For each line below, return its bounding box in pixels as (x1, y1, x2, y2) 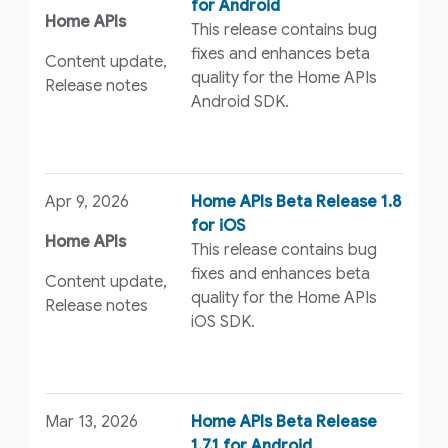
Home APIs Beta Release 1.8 (191, 192, 403, 213)
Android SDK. (191, 92, 290, 113)
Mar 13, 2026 (44, 411, 138, 432)
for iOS (191, 216, 246, 237)
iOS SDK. (191, 312, 256, 333)
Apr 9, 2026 (44, 192, 129, 213)
